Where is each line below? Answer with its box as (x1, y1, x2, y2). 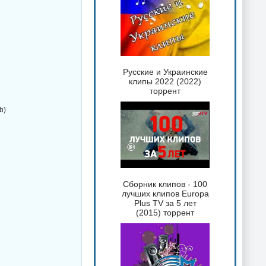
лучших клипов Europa (121, 189, 209, 199)
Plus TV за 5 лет (134, 198, 197, 208)
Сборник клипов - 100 (123, 179, 207, 189)
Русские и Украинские (122, 66, 208, 77)
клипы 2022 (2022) (129, 76, 201, 86)
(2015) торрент (136, 208, 194, 218)
